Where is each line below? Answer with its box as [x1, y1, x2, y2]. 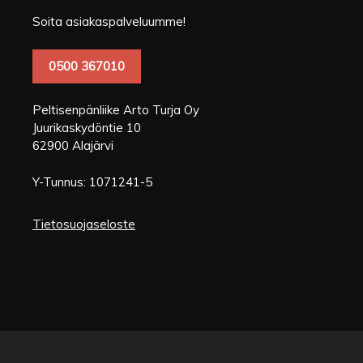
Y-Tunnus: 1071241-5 [32, 173, 152, 190]
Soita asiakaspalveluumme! [32, 14, 186, 29]
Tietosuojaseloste [32, 216, 135, 232]
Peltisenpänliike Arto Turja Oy [32, 102, 199, 117]
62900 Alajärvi [32, 138, 113, 153]
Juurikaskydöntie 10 [32, 120, 141, 135]
